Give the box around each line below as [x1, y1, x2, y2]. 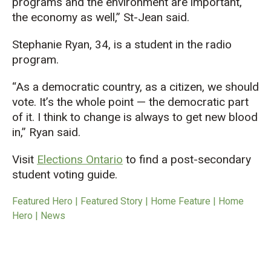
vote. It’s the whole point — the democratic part [12, 94, 249, 109]
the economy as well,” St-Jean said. [12, 10, 189, 24]
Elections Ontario [37, 152, 123, 166]
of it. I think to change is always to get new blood [12, 109, 258, 124]
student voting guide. [12, 167, 117, 181]
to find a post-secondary [123, 152, 251, 166]
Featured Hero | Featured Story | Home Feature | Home [12, 195, 244, 207]
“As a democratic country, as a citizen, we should [12, 79, 259, 94]
